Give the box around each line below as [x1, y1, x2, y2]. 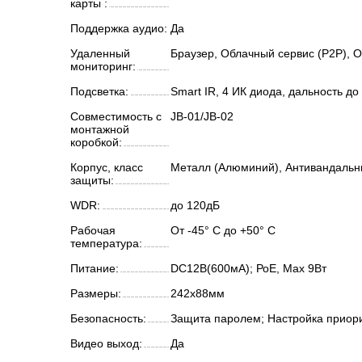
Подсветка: [70, 85, 128, 98]
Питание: [70, 262, 119, 275]
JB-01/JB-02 [170, 110, 234, 123]
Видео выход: [70, 337, 142, 350]
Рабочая [70, 224, 116, 237]
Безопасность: [70, 312, 146, 325]
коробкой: [70, 136, 122, 149]
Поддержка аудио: [70, 22, 167, 35]
